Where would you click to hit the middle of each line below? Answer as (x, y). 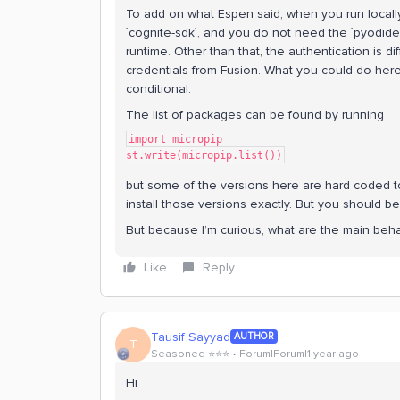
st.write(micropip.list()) (204, 155)
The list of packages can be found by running (255, 115)
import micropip (175, 139)
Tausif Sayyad (191, 337)
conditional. (158, 89)
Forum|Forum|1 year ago (299, 354)
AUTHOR (254, 336)
